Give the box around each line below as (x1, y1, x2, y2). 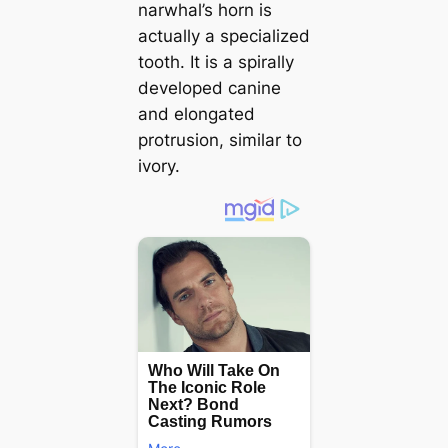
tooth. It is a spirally (137, 52, 294, 73)
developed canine (137, 78, 281, 99)
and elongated (137, 104, 255, 125)
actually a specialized (137, 26, 310, 47)
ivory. (137, 156, 180, 177)
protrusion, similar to (137, 130, 302, 151)
